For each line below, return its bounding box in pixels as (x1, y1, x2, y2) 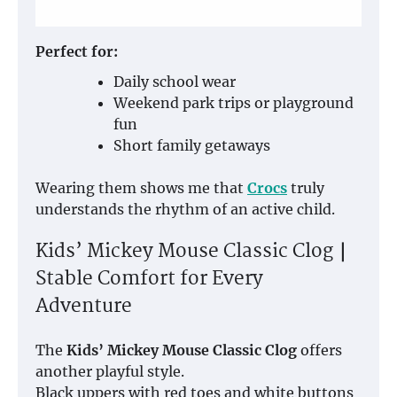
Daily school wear (113, 73, 236, 91)
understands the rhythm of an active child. (35, 200, 335, 219)
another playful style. (35, 362, 184, 380)
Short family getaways (113, 136, 270, 155)
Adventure (35, 292, 132, 323)
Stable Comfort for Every (35, 264, 263, 295)
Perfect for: (35, 43, 118, 61)
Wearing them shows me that (35, 179, 247, 198)
